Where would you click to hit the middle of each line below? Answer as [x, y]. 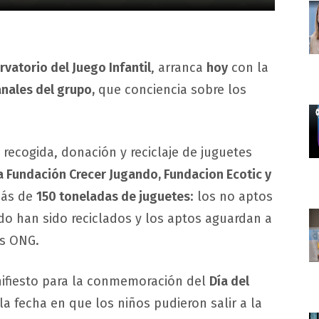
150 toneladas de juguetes [113, 196]
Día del [229, 281]
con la [248, 67]
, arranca [179, 67]
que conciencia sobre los [171, 89]
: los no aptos [231, 196]
